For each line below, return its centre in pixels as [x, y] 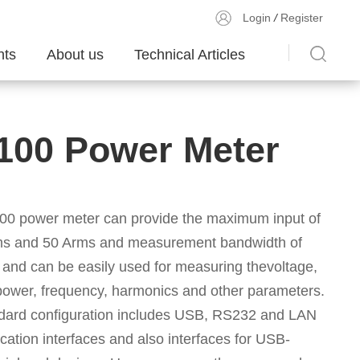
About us [75, 55]
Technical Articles [190, 55]
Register [302, 18]
